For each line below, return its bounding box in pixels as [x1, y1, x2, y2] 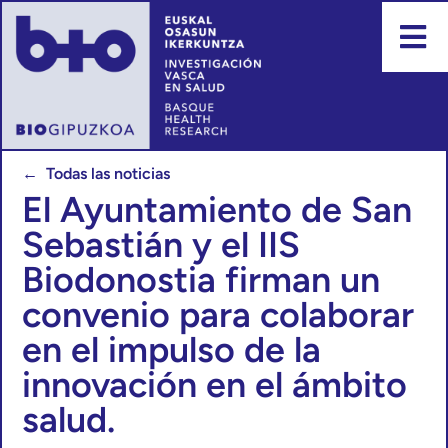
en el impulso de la [22, 328, 321, 372]
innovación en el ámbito [22, 363, 407, 407]
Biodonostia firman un [22, 258, 380, 302]
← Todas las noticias [22, 164, 170, 184]
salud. [22, 398, 115, 442]
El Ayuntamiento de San [22, 188, 412, 232]
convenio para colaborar [22, 293, 414, 337]
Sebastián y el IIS [22, 223, 300, 267]
